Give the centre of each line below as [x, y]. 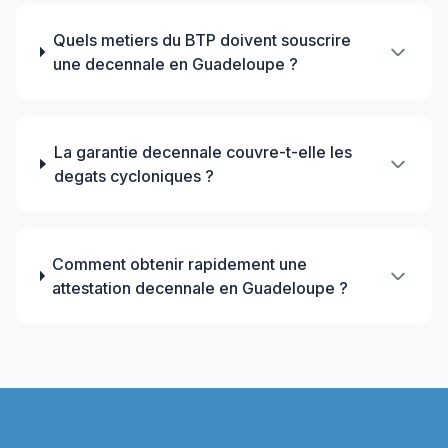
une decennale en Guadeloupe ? [175, 64]
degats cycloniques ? [133, 176]
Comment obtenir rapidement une [180, 264]
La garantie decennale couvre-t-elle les [202, 152]
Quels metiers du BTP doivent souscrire [201, 40]
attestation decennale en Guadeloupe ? [200, 288]
